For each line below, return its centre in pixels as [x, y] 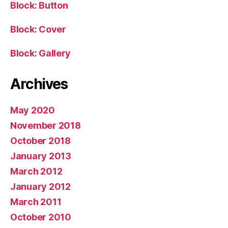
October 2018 [40, 140]
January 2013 [41, 156]
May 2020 [33, 110]
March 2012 [36, 171]
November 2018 [46, 125]
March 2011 [36, 202]
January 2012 [40, 186]
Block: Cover [38, 29]
